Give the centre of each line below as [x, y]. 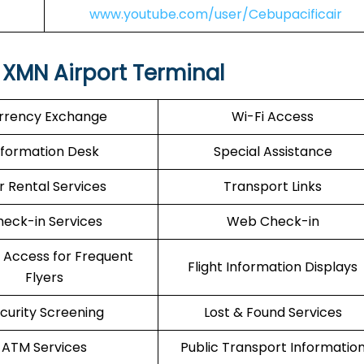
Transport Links [273, 186]
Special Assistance [273, 152]
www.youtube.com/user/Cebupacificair [216, 14]
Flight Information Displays [273, 267]
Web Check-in [273, 221]
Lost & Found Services [273, 312]
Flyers [44, 277]
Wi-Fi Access [273, 117]
